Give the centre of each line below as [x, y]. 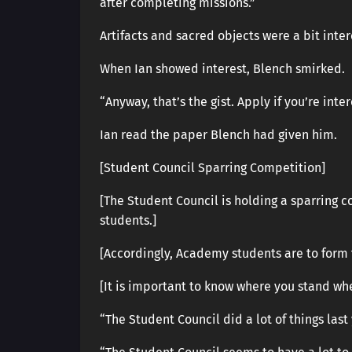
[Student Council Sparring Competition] [213, 168]
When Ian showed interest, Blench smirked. [222, 69]
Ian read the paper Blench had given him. [218, 135]
